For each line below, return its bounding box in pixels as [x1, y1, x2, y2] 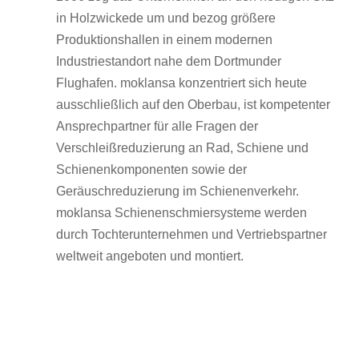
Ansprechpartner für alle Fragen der [56, 119, 258, 133]
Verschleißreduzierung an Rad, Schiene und [56, 140, 309, 155]
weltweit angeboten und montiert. [56, 248, 244, 263]
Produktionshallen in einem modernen [56, 32, 272, 46]
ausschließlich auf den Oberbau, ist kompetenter [56, 97, 330, 111]
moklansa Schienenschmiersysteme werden [56, 205, 307, 220]
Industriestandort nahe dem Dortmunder [56, 54, 281, 68]
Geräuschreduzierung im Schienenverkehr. [56, 184, 299, 198]
